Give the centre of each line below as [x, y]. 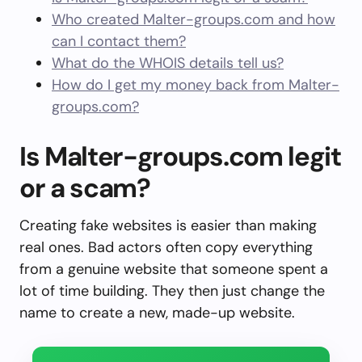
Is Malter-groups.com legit [180, 156]
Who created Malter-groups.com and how [194, 19]
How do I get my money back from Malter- [196, 85]
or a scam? [85, 188]
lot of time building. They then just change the [172, 291]
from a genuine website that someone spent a [174, 269]
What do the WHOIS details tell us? [168, 63]
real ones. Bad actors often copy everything [166, 247]
